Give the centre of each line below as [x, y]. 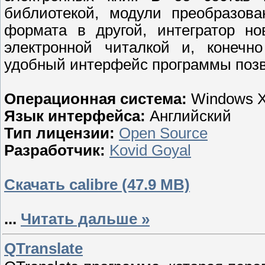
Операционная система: [96, 98]
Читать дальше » [85, 219]
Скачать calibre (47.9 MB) [97, 184]
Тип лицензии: [59, 133]
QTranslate [43, 248]
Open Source [163, 133]
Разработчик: [55, 150]
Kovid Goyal [150, 150]
